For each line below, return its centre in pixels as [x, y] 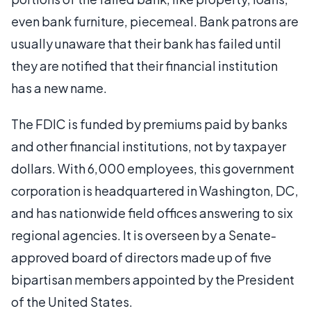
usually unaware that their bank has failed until [146, 43]
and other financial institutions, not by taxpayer [149, 146]
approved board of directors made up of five [141, 257]
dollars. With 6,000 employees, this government [153, 168]
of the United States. [72, 301]
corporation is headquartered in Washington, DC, [155, 190]
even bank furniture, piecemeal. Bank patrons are [155, 21]
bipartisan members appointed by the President [153, 279]
